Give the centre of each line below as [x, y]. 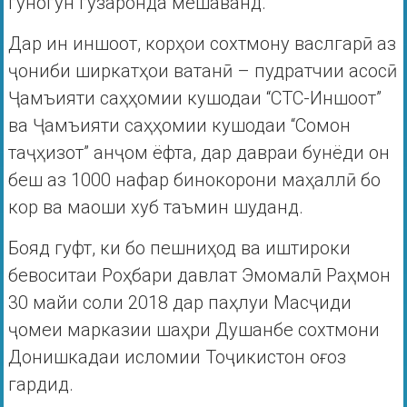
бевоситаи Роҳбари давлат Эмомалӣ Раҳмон [199, 276]
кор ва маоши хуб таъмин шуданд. [155, 208]
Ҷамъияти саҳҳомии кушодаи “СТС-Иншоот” [194, 99]
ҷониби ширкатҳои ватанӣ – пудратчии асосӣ [202, 71]
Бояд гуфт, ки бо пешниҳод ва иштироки [179, 248]
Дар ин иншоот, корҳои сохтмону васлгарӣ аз [202, 44]
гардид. [40, 385]
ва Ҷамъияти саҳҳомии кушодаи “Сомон [179, 126]
